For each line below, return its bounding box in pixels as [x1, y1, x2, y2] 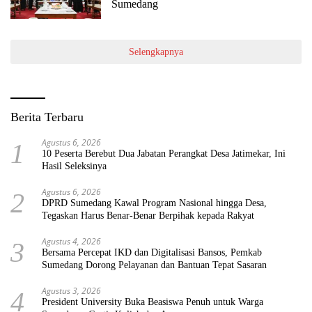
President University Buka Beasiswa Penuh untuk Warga [42, 296, 263, 307]
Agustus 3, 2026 [42, 284, 101, 297]
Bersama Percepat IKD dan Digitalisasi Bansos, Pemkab [42, 247, 262, 258]
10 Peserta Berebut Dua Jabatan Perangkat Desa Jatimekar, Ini [42, 148, 286, 159]
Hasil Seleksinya [42, 160, 107, 171]
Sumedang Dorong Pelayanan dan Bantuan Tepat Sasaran [42, 259, 267, 270]
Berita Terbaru [10, 109, 84, 124]
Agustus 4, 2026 [42, 235, 101, 247]
